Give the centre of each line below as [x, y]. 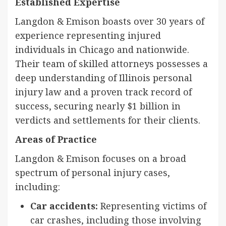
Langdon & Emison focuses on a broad [101, 158]
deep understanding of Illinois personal [104, 77]
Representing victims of [152, 206]
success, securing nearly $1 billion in [98, 106]
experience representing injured [88, 35]
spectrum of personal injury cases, [93, 172]
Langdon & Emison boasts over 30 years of [110, 21]
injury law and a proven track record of [103, 92]
